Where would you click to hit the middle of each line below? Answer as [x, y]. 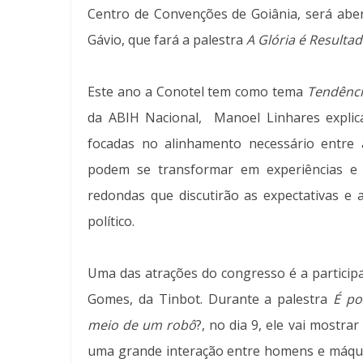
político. [111, 222]
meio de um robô [142, 325]
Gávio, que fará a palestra [167, 40]
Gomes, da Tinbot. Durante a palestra [211, 299]
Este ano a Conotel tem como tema [197, 92]
